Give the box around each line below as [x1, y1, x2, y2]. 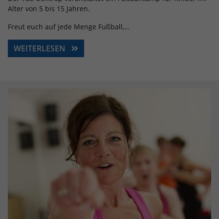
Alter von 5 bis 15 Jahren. [8, 4, 90, 13]
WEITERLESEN [14, 43, 67, 54]
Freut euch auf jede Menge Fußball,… [8, 22, 130, 31]
